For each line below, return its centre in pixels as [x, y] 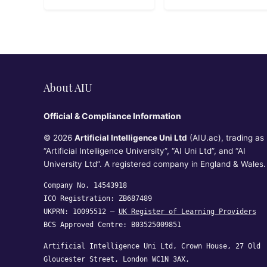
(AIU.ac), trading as [225, 138]
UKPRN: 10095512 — [81, 212]
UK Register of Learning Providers [187, 212]
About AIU [68, 88]
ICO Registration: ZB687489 [97, 198]
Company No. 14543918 [85, 185]
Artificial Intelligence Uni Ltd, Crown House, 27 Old [152, 246]
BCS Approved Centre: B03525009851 [112, 225]
